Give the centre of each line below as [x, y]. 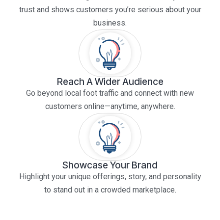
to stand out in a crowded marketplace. [110, 190]
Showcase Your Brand [110, 165]
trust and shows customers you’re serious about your [110, 9]
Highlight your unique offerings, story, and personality [110, 176]
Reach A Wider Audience [110, 81]
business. [110, 23]
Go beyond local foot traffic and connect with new [110, 93]
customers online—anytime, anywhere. [110, 106]
